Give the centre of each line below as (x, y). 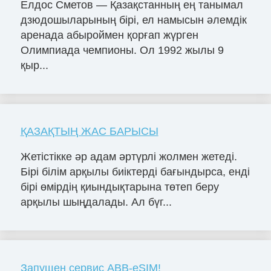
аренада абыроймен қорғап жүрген (109, 35)
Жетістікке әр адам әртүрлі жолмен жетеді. (129, 156)
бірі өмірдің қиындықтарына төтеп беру (119, 187)
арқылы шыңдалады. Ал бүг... (96, 202)
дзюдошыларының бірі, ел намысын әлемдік (133, 20)
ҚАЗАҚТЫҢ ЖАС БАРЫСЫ (89, 132)
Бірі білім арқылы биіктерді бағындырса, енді (135, 171)
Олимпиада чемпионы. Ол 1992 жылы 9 (122, 51)
